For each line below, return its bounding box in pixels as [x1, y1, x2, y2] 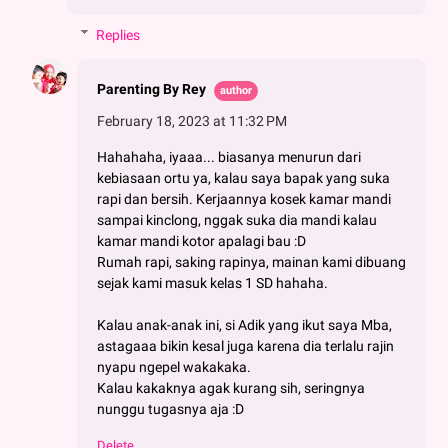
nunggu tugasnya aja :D [97, 400, 244, 417]
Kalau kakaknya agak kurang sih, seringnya [97, 379, 365, 396]
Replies [96, 26, 141, 43]
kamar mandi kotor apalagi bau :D [97, 232, 306, 249]
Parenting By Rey [97, 80, 206, 97]
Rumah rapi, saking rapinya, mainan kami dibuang [97, 253, 406, 270]
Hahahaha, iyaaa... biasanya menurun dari [97, 148, 361, 165]
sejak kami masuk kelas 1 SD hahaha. [97, 274, 328, 291]
